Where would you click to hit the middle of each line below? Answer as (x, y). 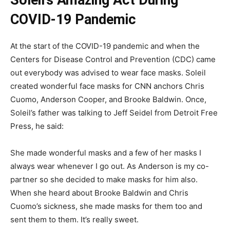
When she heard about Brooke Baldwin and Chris (99, 193)
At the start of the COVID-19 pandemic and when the (105, 46)
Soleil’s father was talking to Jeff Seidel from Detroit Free (114, 113)
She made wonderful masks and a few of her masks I (106, 153)
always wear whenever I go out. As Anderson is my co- (110, 166)
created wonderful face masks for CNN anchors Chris (107, 86)
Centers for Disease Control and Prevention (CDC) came (113, 60)
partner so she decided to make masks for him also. (104, 180)
